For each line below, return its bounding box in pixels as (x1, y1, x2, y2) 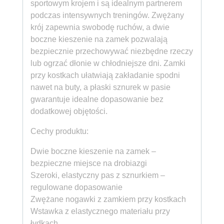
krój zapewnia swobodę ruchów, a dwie (30, 22, 169, 31)
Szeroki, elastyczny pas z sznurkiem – (30, 170, 165, 179)
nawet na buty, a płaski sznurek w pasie (30, 82, 170, 91)
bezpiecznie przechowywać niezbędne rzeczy (30, 46, 193, 55)
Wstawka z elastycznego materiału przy (30, 206, 170, 215)
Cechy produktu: (30, 126, 88, 135)
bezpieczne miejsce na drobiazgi (30, 158, 147, 167)
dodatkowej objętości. (30, 106, 107, 115)
